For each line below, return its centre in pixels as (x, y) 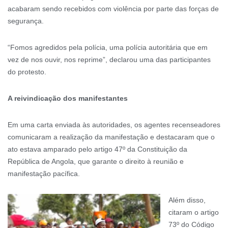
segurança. (26, 21)
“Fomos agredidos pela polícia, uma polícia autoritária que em (108, 47)
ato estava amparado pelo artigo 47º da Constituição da (97, 149)
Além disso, (187, 200)
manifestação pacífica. (44, 173)
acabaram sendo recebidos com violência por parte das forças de (113, 8)
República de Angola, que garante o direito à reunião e (96, 161)
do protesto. (27, 72)
